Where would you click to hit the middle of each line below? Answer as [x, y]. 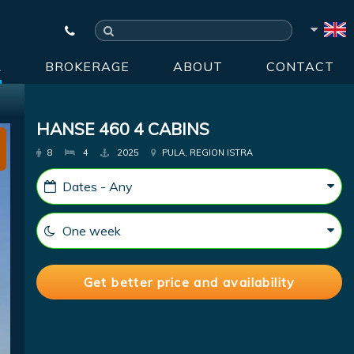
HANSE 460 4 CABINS [123, 129]
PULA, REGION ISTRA [207, 153]
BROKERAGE [87, 66]
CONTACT [300, 66]
